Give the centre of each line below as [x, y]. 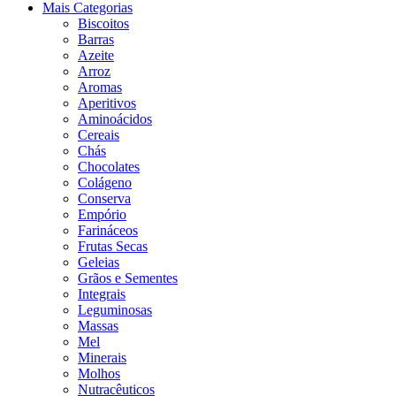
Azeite [96, 55]
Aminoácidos [115, 118]
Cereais [99, 134]
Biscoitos [103, 23]
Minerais [102, 357]
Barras [96, 39]
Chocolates [109, 166]
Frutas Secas [113, 246]
